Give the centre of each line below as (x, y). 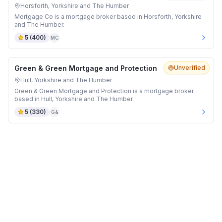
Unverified (190, 68)
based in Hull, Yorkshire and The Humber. (74, 99)
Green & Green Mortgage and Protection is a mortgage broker (104, 91)
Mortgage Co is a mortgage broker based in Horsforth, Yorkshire (108, 17)
